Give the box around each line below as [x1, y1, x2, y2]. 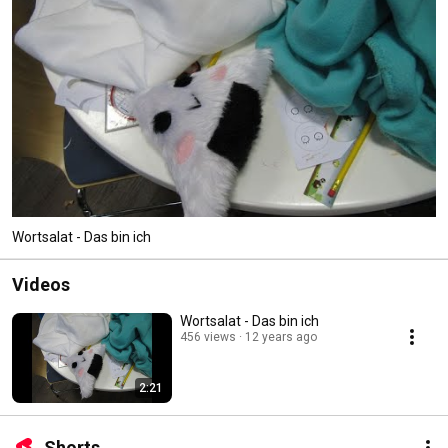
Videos [12, 273, 70, 295]
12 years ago [245, 329, 317, 344]
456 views [180, 329, 236, 344]
